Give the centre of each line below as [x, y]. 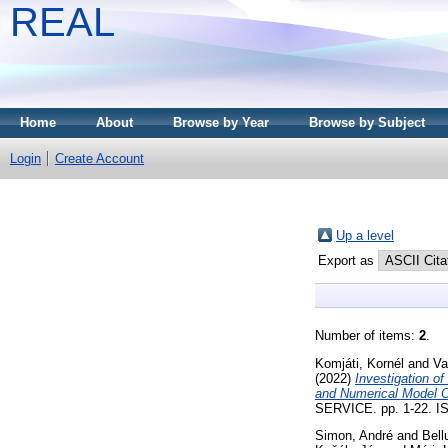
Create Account [99, 158]
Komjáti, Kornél [359, 363]
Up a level [365, 235]
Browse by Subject [367, 122]
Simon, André [354, 436]
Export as [348, 260]
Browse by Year [221, 122]
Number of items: [367, 335]
